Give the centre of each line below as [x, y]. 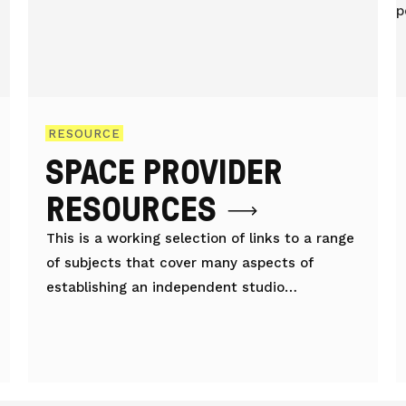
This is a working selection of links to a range [200, 238]
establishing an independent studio [165, 287]
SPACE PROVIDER [164, 170]
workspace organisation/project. [155, 311]
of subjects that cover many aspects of [179, 262]
